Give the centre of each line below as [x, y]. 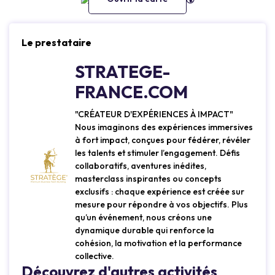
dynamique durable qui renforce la [145, 230]
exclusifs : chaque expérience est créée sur [160, 192]
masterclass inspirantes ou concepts [148, 179]
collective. [95, 256]
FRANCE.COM [131, 92]
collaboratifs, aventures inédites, [141, 166]
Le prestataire [56, 43]
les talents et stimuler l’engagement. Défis [157, 153]
